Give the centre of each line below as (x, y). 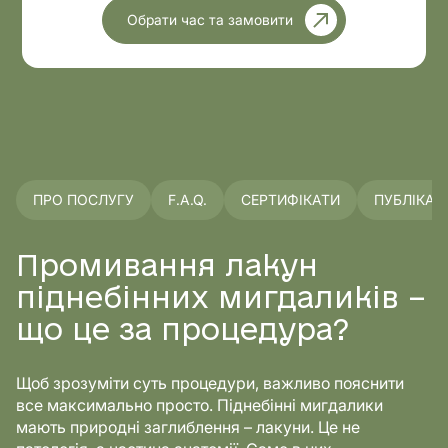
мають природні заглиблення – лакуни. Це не (188, 427)
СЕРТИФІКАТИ (290, 199)
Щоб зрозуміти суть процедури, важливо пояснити (210, 383)
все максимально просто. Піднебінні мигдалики (199, 405)
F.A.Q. (187, 199)
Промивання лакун (167, 267)
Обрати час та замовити (210, 19)
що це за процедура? (182, 331)
